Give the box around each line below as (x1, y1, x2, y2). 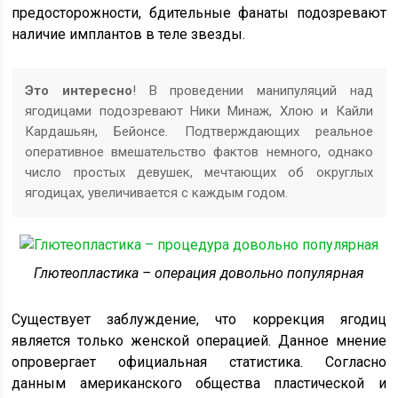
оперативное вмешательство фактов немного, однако (25, 143, 373, 160)
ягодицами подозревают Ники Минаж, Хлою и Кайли (25, 102, 373, 119)
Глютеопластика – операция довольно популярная (33, 264, 364, 282)
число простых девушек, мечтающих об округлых (25, 163, 373, 180)
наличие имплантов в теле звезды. (12, 25, 246, 43)
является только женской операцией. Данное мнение (12, 331, 386, 349)
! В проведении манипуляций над (132, 82, 373, 99)
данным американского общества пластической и (12, 374, 386, 392)
